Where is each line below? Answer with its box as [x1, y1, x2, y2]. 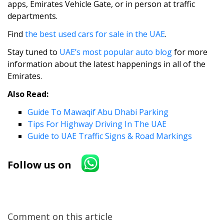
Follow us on [7, 157, 71, 171]
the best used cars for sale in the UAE [25, 28, 165, 40]
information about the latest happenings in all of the [7, 58, 205, 70]
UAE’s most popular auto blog [59, 46, 172, 58]
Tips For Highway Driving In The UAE [27, 118, 166, 130]
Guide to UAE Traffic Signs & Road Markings [27, 130, 192, 142]
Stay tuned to [7, 46, 59, 58]
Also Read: [7, 88, 48, 100]
